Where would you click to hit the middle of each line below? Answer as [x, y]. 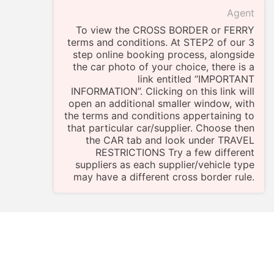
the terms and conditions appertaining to [159, 116]
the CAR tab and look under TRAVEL [170, 140]
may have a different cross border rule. [164, 177]
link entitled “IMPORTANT [196, 79]
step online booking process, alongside [164, 55]
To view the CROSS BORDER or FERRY [165, 30]
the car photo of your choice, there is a [164, 67]
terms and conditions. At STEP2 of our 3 [161, 43]
